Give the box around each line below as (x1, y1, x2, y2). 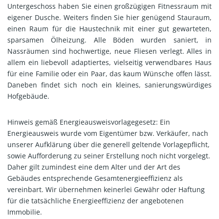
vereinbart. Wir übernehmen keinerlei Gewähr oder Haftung (7, 184, 205, 194)
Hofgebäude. (7, 91, 49, 101)
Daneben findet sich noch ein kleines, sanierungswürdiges (7, 80, 212, 89)
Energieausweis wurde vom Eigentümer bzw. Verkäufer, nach (7, 128, 208, 138)
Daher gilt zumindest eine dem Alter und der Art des (7, 162, 180, 172)
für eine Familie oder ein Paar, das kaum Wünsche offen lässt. (7, 68, 212, 78)
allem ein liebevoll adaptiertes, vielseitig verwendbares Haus (7, 57, 212, 67)
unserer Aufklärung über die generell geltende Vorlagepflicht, (7, 139, 210, 149)
